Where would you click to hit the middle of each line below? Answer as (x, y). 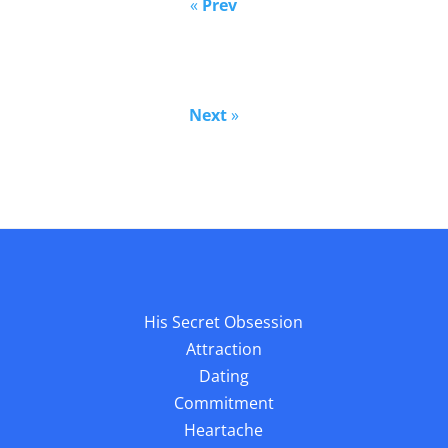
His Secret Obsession (224, 322)
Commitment (223, 403)
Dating (223, 376)
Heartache (224, 430)
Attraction (223, 349)
